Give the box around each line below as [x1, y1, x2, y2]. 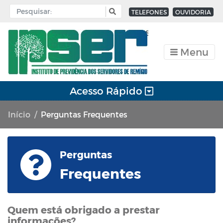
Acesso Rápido [69, 85, 145, 97]
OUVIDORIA [175, 8, 212, 15]
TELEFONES [131, 8, 167, 15]
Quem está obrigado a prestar [7, 203, 160, 216]
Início [8, 109, 30, 119]
